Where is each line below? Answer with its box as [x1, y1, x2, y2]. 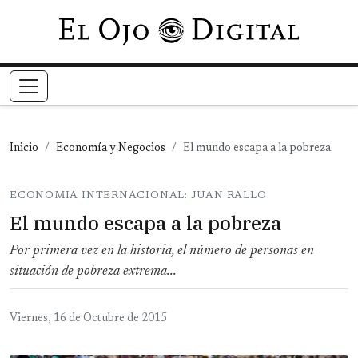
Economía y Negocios [56, 143, 165, 155]
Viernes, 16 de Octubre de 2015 [10, 313, 167, 325]
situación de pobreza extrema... [10, 265, 177, 280]
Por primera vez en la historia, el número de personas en [10, 244, 314, 259]
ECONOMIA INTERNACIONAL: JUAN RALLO [10, 190, 267, 201]
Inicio [10, 143, 38, 155]
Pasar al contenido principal [177, 21, 327, 34]
